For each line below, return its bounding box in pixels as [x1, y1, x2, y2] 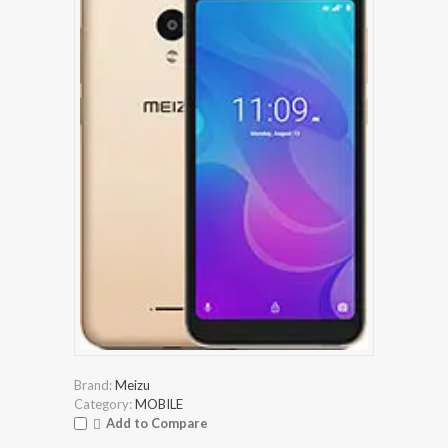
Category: [74, 395, 132, 412]
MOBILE [135, 395, 183, 412]
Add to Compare [106, 414, 208, 431]
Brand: [74, 376, 112, 393]
